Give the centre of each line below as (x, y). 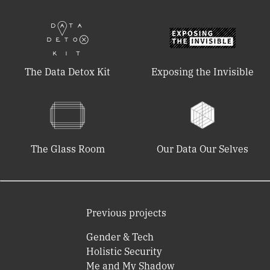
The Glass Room (67, 149)
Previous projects (126, 213)
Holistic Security (124, 251)
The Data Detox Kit (67, 72)
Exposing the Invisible (202, 72)
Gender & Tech (120, 237)
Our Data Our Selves (202, 149)
